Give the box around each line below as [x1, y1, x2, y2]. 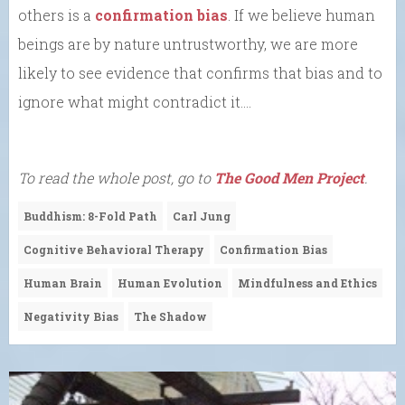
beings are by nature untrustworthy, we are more [18, 34, 358, 53]
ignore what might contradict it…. [18, 92, 251, 111]
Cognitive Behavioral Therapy [24, 242, 204, 257]
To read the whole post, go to [18, 168, 214, 187]
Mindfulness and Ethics [238, 276, 377, 290]
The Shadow [134, 309, 207, 324]
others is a [18, 5, 95, 24]
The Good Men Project [214, 168, 364, 187]
